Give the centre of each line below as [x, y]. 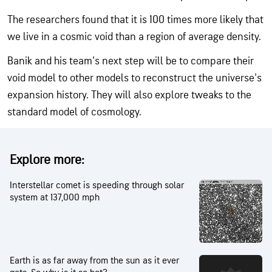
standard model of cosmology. [74, 112]
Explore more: [47, 160]
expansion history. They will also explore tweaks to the [129, 95]
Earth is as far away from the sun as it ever [94, 261]
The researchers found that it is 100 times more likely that [135, 20]
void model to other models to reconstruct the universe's [134, 78]
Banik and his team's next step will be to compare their [131, 61]
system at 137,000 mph [55, 198]
